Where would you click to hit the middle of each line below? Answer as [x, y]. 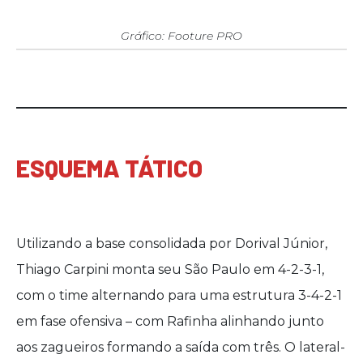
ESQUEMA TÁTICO [109, 168]
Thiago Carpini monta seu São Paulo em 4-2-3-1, [170, 269]
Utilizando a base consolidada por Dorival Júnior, [172, 243]
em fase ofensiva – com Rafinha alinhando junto [170, 321]
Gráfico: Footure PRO [181, 36]
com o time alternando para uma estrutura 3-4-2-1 [179, 295]
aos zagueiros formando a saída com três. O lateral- [181, 347]
